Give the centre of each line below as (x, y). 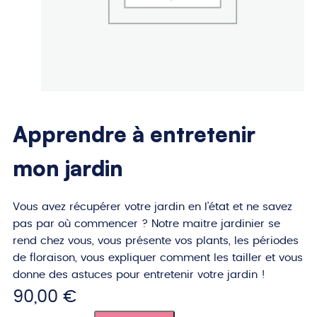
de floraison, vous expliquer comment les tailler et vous (158, 258)
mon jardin (68, 167)
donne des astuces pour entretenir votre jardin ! (139, 275)
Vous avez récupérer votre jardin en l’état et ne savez (152, 207)
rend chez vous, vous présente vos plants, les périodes (156, 241)
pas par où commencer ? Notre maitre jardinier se (146, 224)
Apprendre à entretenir (134, 133)
